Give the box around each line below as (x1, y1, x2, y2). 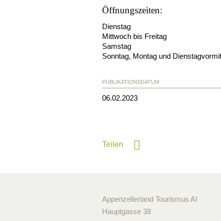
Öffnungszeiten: (102, 4, 162, 15)
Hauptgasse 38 (102, 207, 151, 216)
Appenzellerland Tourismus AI (102, 195, 197, 204)
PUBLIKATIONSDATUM (102, 79, 159, 85)
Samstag (102, 42, 131, 51)
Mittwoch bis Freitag (102, 32, 167, 41)
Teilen (102, 140, 123, 149)
